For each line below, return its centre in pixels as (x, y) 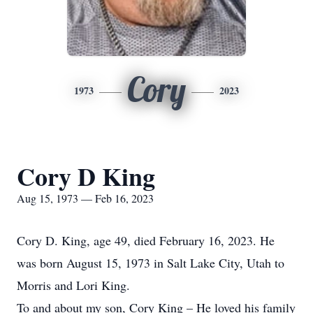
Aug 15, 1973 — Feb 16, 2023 (85, 198)
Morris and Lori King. (73, 285)
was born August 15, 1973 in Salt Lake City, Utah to (151, 263)
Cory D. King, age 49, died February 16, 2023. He (146, 240)
